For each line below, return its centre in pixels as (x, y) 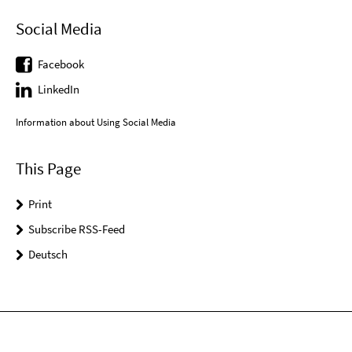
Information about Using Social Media (96, 122)
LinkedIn (59, 89)
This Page (48, 168)
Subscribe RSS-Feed (77, 229)
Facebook (61, 64)
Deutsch (48, 254)
